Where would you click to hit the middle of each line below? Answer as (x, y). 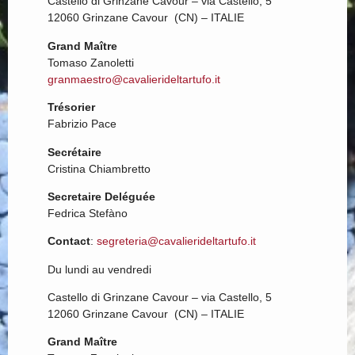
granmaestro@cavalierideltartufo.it (134, 79)
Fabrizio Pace (82, 124)
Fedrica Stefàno (88, 213)
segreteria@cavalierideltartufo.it (176, 241)
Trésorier (71, 107)
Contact (69, 241)
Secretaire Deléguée (101, 196)
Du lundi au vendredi (99, 269)
